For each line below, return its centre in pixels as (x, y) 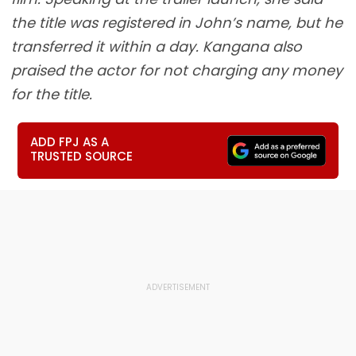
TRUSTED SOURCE (82, 156)
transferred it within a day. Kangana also (157, 46)
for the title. (52, 94)
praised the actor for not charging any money (177, 70)
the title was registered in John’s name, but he (177, 23)
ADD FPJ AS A (70, 142)
